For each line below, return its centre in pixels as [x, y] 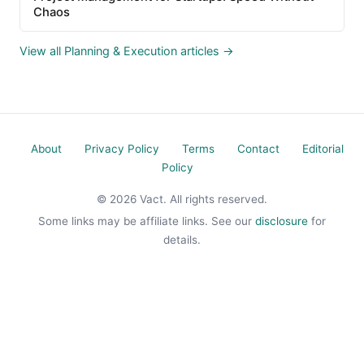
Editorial [323, 149]
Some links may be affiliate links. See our [147, 221]
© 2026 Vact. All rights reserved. [182, 199]
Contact [258, 149]
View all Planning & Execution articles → [127, 51]
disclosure [282, 221]
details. [182, 240]
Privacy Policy [121, 149]
